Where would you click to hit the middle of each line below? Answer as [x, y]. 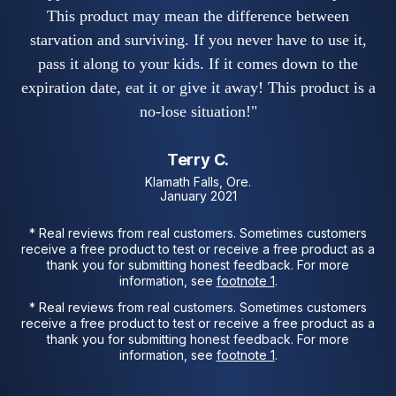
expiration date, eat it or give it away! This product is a [198, 87]
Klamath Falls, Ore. [198, 182]
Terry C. [198, 159]
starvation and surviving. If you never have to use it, [198, 39]
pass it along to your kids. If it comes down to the [198, 63]
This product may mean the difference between [198, 15]
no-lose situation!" [198, 111]
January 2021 [198, 196]
